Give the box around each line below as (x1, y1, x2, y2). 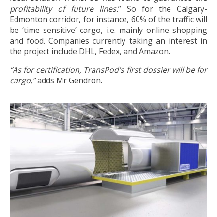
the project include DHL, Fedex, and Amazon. (10, 46, 170, 57)
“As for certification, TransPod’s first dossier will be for (10, 64, 207, 75)
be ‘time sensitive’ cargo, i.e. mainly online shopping (10, 24, 207, 35)
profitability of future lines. (10, 3, 118, 14)
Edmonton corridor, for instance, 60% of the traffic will (10, 14, 207, 25)
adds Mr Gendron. (37, 75, 102, 86)
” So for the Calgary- (118, 3, 207, 14)
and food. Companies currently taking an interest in (10, 35, 207, 46)
